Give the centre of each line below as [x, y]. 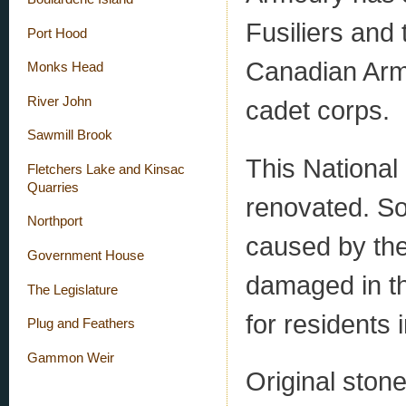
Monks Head [65, 68]
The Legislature [72, 290]
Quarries [53, 187]
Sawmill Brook [70, 135]
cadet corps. [321, 111]
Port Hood [57, 33]
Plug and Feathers [81, 324]
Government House [86, 256]
